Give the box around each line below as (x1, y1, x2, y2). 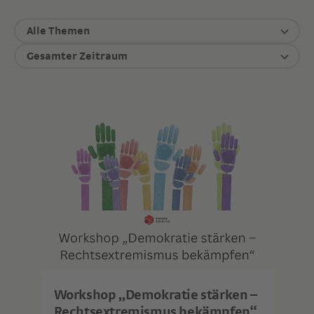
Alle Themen (27, 25, 90, 36)
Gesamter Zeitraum (27, 50, 128, 62)
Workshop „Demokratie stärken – (53, 288, 257, 302)
